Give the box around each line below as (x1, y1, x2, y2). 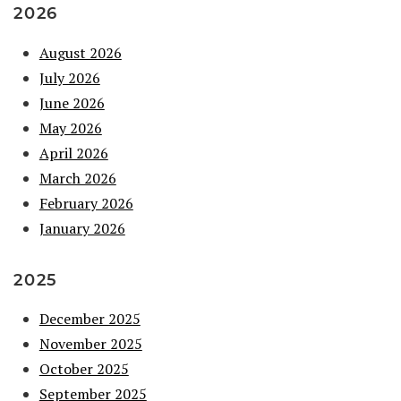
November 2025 (38, 334, 142, 354)
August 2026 (38, 42, 122, 63)
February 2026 (38, 192, 133, 213)
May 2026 (38, 117, 102, 138)
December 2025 (38, 309, 141, 329)
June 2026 (38, 92, 105, 113)
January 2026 (38, 218, 125, 238)
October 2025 (38, 359, 129, 380)
